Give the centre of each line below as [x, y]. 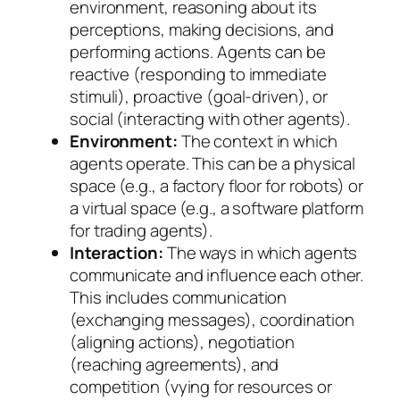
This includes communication [179, 298]
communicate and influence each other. [217, 275]
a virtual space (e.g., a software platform [217, 208]
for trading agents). [141, 231]
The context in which [257, 142]
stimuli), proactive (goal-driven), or [199, 97]
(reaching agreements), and [175, 365]
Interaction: [117, 253]
